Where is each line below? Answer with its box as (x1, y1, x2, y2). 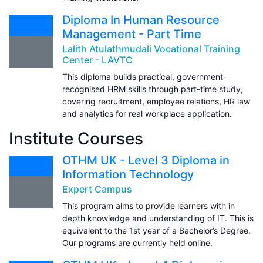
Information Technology (62, 167, 194, 181)
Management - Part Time (62, 26, 201, 41)
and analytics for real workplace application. (62, 108, 232, 119)
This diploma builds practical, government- (62, 71, 227, 82)
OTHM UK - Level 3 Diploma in (62, 153, 230, 167)
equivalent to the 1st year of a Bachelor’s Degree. (62, 225, 251, 235)
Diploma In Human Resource (62, 12, 220, 27)
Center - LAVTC (62, 53, 133, 66)
